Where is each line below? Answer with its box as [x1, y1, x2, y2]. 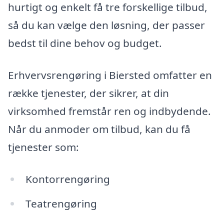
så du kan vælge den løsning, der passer [8, 18, 205, 32]
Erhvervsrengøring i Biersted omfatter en [8, 67, 212, 82]
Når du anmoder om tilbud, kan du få [8, 121, 190, 136]
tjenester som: [8, 139, 79, 154]
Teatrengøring [25, 196, 97, 211]
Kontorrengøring [25, 171, 110, 186]
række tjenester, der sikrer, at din [8, 85, 169, 100]
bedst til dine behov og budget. [8, 36, 162, 50]
